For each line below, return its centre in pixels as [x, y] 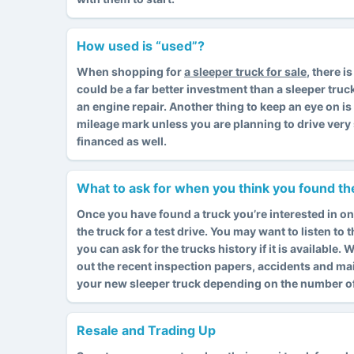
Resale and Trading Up [146, 330]
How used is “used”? [141, 45]
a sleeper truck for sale [245, 71]
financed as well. [122, 141]
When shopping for [130, 71]
